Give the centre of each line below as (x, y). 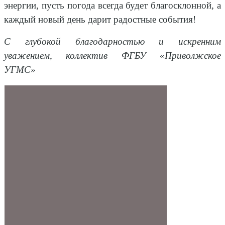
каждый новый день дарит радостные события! (100, 20)
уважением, (28, 56)
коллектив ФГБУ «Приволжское (144, 56)
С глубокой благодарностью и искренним (113, 42)
